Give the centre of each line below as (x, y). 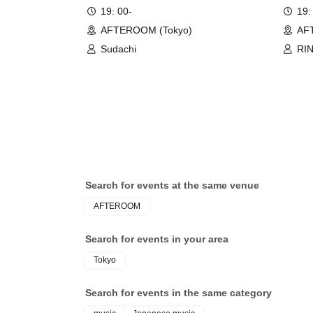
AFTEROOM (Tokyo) (146, 30)
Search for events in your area (157, 239)
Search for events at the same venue (172, 185)
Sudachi (118, 49)
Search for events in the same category (179, 292)
